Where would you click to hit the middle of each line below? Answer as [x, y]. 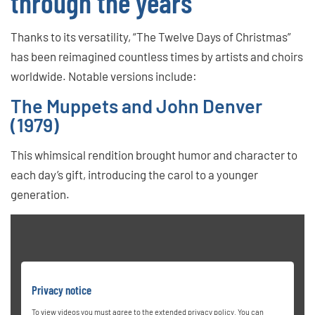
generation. [40, 194]
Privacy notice [62, 290]
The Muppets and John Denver [136, 105]
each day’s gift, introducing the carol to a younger [134, 174]
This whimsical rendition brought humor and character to [154, 154]
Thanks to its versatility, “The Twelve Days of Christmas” [151, 36]
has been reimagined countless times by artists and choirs [157, 56]
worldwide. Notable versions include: [104, 76]
